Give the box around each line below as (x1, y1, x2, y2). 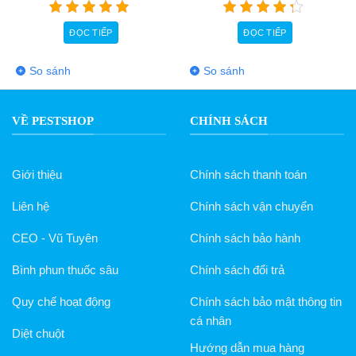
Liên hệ (12, 199, 49, 214)
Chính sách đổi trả (190, 263, 284, 277)
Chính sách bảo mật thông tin (190, 295, 342, 309)
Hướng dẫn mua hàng (190, 340, 304, 354)
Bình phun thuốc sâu (12, 263, 118, 277)
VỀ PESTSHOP (12, 114, 94, 127)
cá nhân (190, 314, 231, 328)
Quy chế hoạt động (12, 295, 110, 309)
